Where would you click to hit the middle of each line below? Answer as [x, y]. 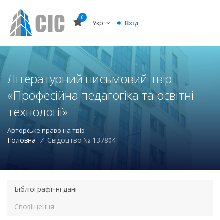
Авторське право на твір [46, 130]
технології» [38, 111]
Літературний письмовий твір [90, 78]
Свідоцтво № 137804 [81, 140]
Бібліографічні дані [45, 189]
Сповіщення [34, 206]
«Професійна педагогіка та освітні [100, 95]
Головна [22, 140]
